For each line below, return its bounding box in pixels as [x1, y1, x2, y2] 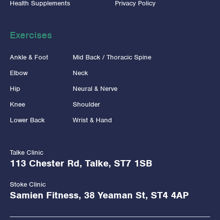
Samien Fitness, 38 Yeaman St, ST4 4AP [10, 189, 189, 201]
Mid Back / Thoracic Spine [73, 53, 151, 61]
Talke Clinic [10, 148, 43, 157]
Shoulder [73, 100, 100, 109]
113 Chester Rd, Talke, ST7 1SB [10, 157, 152, 169]
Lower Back [10, 115, 45, 124]
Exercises [10, 28, 52, 41]
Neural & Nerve [73, 84, 117, 93]
